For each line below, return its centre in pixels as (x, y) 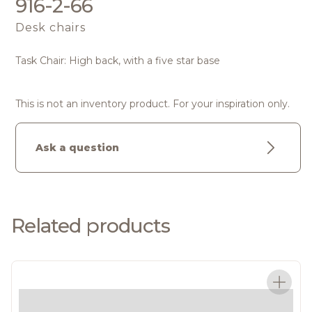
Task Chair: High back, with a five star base (118, 61)
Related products (91, 226)
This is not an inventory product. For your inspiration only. (153, 104)
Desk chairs (50, 28)
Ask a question (77, 148)
